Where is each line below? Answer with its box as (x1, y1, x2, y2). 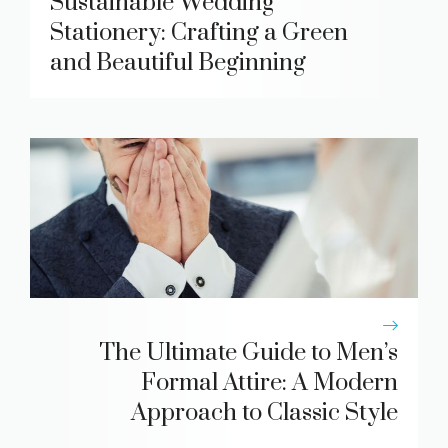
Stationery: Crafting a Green (50, 18, 348, 49)
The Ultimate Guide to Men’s (99, 337, 398, 368)
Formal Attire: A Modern (141, 367, 398, 398)
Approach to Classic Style (131, 397, 398, 428)
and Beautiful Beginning (50, 48, 306, 79)
